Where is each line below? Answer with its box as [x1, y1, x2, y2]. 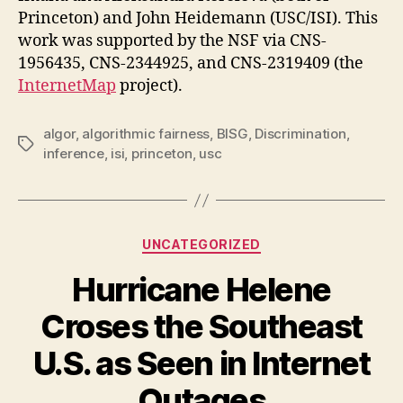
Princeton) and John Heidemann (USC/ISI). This [18, 8, 378, 30]
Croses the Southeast [40, 306, 363, 346]
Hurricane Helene [72, 269, 331, 309]
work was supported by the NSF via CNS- [18, 31, 327, 52]
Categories [201, 231, 281, 251]
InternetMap [18, 76, 116, 97]
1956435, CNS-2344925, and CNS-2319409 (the [18, 53, 363, 75]
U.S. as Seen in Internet [32, 343, 371, 383]
